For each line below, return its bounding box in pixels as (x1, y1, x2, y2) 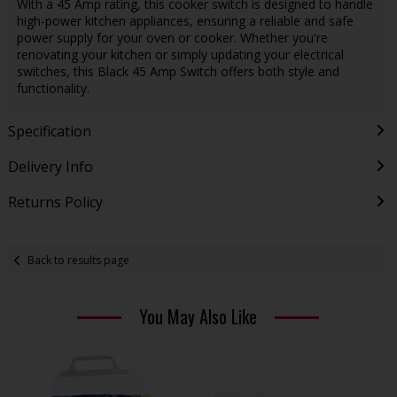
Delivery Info (7, 156, 93, 176)
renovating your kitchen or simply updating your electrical (16, 45, 344, 63)
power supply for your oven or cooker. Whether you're (16, 28, 328, 46)
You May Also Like (139, 302, 258, 330)
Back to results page (27, 253, 130, 269)
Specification (7, 121, 91, 141)
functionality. (16, 79, 90, 97)
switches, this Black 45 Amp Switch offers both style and (16, 62, 339, 80)
